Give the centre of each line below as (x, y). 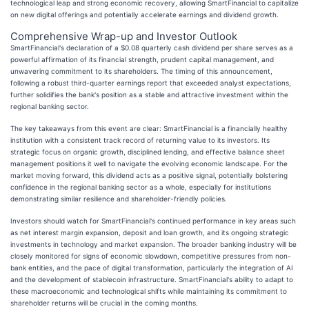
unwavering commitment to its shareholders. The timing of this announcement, (141, 71)
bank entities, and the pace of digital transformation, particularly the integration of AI (152, 267)
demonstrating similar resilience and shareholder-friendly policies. (119, 198)
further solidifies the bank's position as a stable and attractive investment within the (149, 94)
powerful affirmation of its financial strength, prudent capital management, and (142, 59)
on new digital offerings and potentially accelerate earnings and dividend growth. (144, 14)
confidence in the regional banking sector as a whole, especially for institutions (141, 187)
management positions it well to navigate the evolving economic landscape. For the (149, 163)
